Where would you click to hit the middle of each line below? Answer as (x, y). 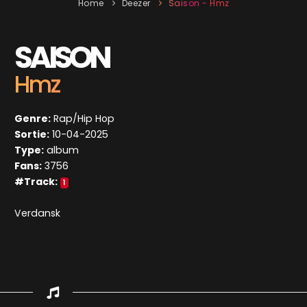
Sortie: (32, 135)
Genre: (33, 119)
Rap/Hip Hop (83, 119)
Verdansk (38, 213)
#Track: (36, 182)
